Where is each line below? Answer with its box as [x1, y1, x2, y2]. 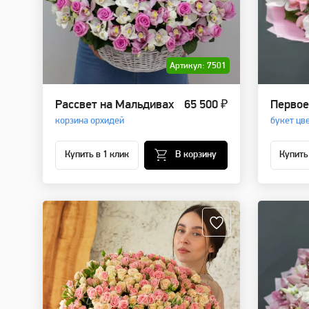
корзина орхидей [55, 116, 124, 127]
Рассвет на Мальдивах [55, 99, 174, 112]
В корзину [175, 150, 217, 161]
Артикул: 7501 [169, 61, 226, 71]
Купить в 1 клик [64, 150, 129, 161]
